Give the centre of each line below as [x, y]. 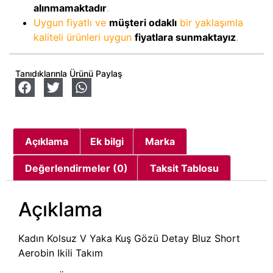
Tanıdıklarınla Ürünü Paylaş [69, 73]
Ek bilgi [107, 141]
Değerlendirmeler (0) [77, 168]
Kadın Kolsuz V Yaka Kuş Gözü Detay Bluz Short [129, 239]
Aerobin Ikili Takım [61, 253]
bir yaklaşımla [210, 22]
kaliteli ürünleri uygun [84, 37]
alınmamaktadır [70, 8]
